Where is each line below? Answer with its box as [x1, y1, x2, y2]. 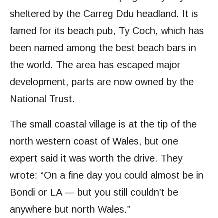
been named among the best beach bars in [10, 42, 196, 54]
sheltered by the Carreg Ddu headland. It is [10, 8, 198, 19]
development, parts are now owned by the [10, 76, 194, 88]
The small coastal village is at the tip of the [10, 119, 197, 130]
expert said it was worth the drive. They [10, 153, 182, 164]
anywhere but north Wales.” [10, 204, 130, 215]
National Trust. [10, 93, 75, 105]
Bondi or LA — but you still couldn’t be [10, 187, 178, 198]
